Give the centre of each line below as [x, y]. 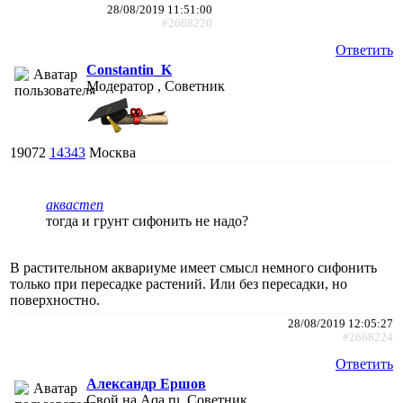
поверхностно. [55, 300]
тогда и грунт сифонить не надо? [147, 220]
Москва [112, 152]
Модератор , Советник [156, 85]
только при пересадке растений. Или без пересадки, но [179, 283]
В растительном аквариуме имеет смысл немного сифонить [193, 267]
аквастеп [75, 204]
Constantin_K [129, 69]
